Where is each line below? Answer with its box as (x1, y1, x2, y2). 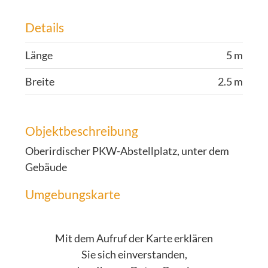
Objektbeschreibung (25, 123, 139, 138)
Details (25, 20, 65, 35)
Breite (25, 75, 55, 88)
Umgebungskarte (25, 187, 121, 202)
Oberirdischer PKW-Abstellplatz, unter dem (25, 144, 230, 157)
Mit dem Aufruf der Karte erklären (55, 232, 213, 245)
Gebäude (25, 160, 68, 173)
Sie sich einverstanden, (81, 248, 187, 261)
